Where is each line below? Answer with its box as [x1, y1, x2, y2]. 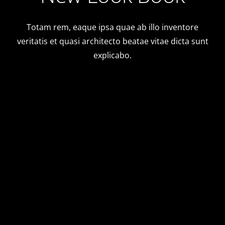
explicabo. [93, 49, 132, 61]
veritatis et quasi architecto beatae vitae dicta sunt [17, 35, 208, 47]
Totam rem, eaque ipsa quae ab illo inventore [27, 21, 198, 33]
